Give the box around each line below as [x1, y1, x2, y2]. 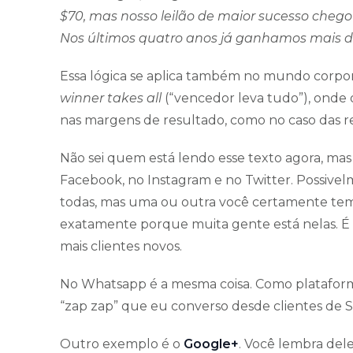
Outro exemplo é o [60, 336, 184, 351]
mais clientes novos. [60, 238, 182, 254]
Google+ [184, 336, 239, 351]
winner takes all [60, 90, 162, 106]
